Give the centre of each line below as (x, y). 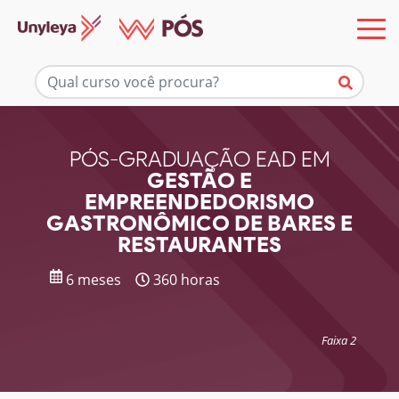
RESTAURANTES (199, 244)
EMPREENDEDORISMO (199, 202)
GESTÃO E (199, 180)
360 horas (185, 280)
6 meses (92, 280)
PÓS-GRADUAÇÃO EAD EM (199, 159)
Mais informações (199, 69)
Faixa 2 (339, 340)
